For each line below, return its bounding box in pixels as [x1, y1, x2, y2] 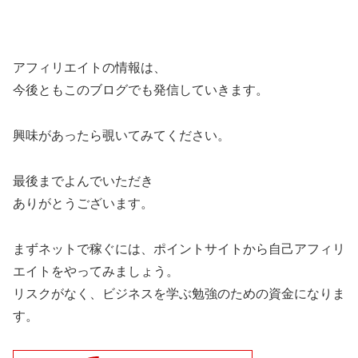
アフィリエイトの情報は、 [13, 61, 166, 75]
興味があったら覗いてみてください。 [13, 128, 230, 142]
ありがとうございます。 [13, 196, 153, 210]
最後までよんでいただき [13, 173, 153, 188]
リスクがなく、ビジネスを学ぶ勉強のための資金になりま [13, 286, 345, 300]
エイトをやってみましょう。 [13, 264, 179, 278]
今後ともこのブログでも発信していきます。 [13, 83, 268, 97]
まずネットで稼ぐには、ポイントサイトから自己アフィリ [13, 241, 345, 256]
